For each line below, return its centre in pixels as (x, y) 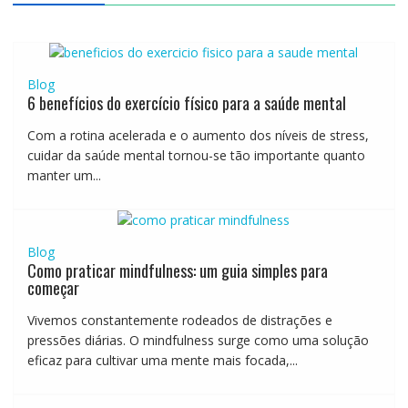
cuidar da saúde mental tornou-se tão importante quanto (196, 156)
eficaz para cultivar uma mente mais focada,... (162, 361)
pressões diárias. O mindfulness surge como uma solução (198, 341)
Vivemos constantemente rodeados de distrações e (179, 321)
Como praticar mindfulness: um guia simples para (177, 271)
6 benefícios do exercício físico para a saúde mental (186, 103)
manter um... (64, 176)
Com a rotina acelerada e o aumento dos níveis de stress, (198, 136)
